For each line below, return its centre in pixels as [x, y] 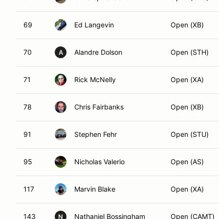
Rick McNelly [95, 79]
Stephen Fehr [96, 134]
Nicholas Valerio [99, 162]
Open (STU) [190, 134]
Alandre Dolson [98, 52]
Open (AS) [187, 162]
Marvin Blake [95, 189]
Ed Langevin [94, 25]
